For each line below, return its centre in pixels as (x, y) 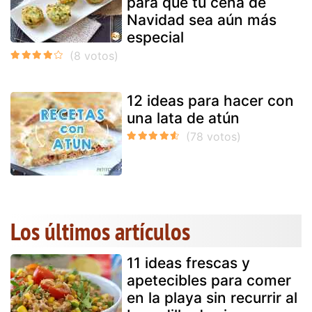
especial (155, 37)
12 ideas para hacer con (210, 100)
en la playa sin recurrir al (212, 297)
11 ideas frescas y (188, 263)
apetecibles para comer (209, 280)
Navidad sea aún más (202, 19)
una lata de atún (183, 118)
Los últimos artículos (100, 231)
